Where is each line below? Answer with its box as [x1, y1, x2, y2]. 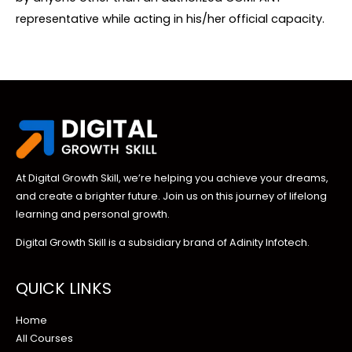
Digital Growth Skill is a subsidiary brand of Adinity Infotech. [16, 235, 310, 249]
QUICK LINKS [16, 277, 112, 300]
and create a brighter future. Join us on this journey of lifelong [16, 189, 327, 203]
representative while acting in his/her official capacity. [16, 10, 324, 27]
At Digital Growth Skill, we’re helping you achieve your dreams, [16, 170, 328, 185]
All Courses [16, 332, 73, 346]
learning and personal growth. [16, 207, 170, 221]
